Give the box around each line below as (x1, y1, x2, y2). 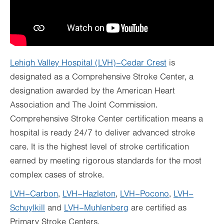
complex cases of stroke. (10, 169, 104, 180)
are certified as (128, 202, 186, 213)
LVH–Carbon (10, 188, 58, 199)
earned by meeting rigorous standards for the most (10, 155, 201, 166)
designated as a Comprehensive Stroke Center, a (10, 71, 193, 82)
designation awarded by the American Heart (10, 85, 175, 96)
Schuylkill (10, 202, 45, 213)
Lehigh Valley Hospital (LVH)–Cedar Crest (10, 57, 166, 68)
